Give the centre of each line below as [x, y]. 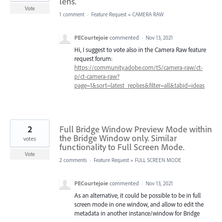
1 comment [72, 14]
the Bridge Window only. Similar [118, 138]
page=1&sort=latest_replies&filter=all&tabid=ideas [139, 85]
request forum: [93, 58]
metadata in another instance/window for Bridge [137, 213]
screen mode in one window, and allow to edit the [139, 204]
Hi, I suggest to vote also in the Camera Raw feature [140, 50]
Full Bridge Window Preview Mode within [136, 129]
